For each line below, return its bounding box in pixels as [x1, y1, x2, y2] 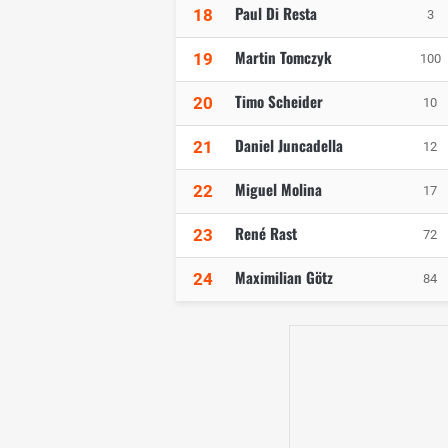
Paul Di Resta [235, 2, 317, 25]
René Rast [235, 222, 297, 245]
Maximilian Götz [235, 266, 333, 289]
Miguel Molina [235, 178, 322, 201]
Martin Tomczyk [235, 46, 332, 69]
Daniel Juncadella [235, 134, 343, 157]
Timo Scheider [235, 90, 323, 113]
